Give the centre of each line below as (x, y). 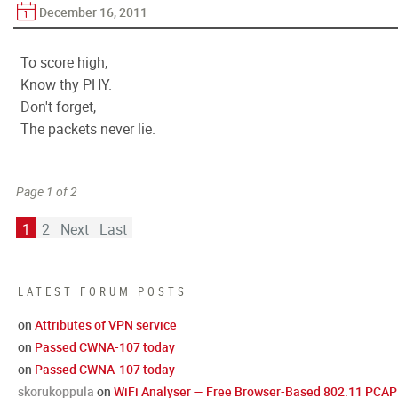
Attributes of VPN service (106, 325)
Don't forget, (58, 107)
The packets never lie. (88, 129)
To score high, (64, 62)
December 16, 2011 (93, 12)
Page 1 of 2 (47, 191)
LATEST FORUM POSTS (103, 291)
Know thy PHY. (66, 84)
